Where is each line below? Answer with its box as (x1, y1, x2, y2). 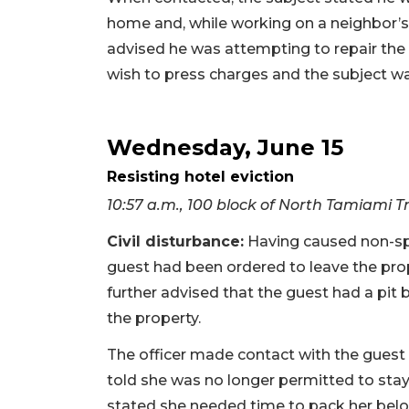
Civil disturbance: (107, 232, 244, 250)
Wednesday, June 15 (107, 133, 343, 161)
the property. (107, 309, 201, 327)
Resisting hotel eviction (107, 167, 294, 185)
